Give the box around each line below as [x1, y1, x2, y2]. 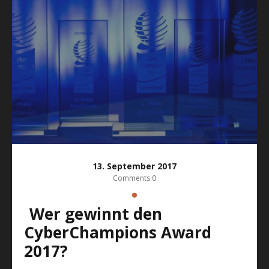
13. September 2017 [92, 160, 177, 172]
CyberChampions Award [24, 222, 211, 243]
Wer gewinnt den [29, 203, 44, 225]
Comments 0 [113, 173, 156, 183]
